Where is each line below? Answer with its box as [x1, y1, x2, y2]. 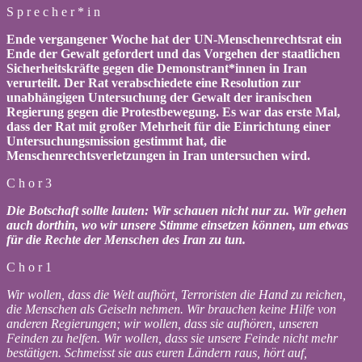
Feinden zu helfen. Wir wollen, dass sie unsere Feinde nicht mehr [6, 330, 338, 345]
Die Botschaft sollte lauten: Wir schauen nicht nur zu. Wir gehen [6, 203, 347, 217]
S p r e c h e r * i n [6, 4, 100, 19]
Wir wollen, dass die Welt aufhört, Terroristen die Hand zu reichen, [6, 287, 346, 301]
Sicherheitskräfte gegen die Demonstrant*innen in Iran [6, 61, 307, 75]
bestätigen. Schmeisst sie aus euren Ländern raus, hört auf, [6, 345, 307, 360]
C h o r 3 [6, 175, 52, 190]
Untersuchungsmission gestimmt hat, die [6, 133, 226, 148]
